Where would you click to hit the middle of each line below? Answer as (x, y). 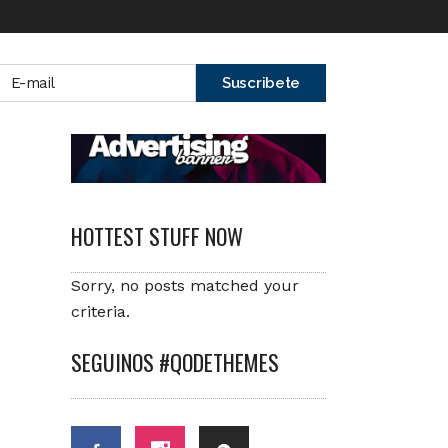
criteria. (100, 311)
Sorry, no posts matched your (185, 285)
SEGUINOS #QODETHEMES (175, 361)
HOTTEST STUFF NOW (157, 235)
